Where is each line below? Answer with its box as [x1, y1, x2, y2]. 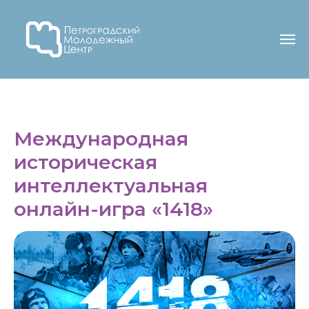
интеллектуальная [14, 173, 208, 197]
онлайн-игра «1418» [14, 197, 213, 221]
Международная [14, 126, 188, 150]
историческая [14, 150, 157, 174]
